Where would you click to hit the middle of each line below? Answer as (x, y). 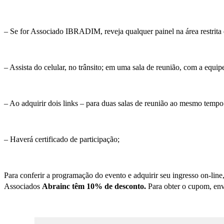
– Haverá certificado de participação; (62, 139)
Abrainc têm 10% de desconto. (94, 186)
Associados (23, 186)
